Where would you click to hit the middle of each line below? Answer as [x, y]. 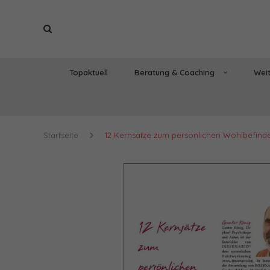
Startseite [61, 135]
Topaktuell [88, 72]
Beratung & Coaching [175, 72]
